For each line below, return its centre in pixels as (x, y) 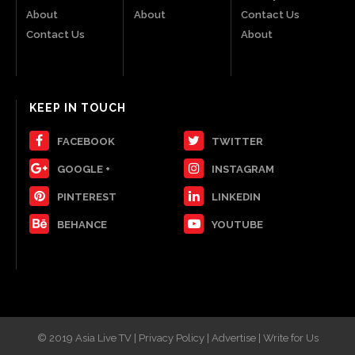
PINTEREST (87, 197)
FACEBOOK (86, 141)
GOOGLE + (84, 169)
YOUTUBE (238, 224)
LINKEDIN (237, 197)
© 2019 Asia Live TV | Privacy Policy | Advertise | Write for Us (177, 338)
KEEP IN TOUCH (78, 107)
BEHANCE (82, 224)
